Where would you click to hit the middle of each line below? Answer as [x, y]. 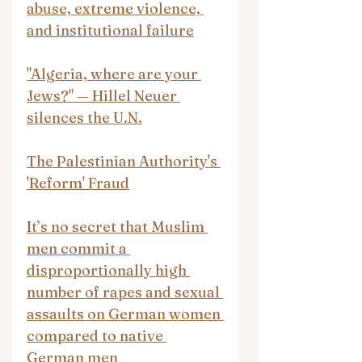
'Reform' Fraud [78, 183]
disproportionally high [108, 270]
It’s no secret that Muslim [117, 227]
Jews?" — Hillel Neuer [103, 96]
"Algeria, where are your [114, 74]
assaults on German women [125, 314]
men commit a [78, 248]
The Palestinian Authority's [124, 161]
